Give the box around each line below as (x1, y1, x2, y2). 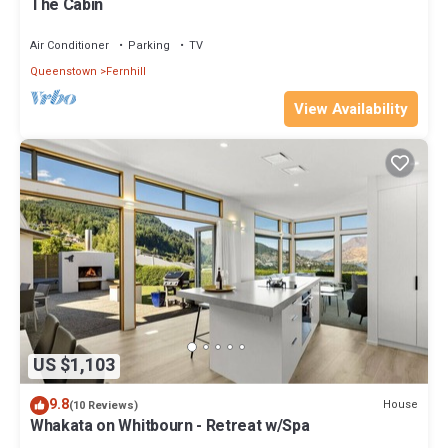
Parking (128, 37, 170, 55)
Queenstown (30, 63, 97, 81)
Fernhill (106, 63, 146, 81)
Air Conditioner (30, 37, 109, 55)
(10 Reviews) (69, 396, 138, 414)
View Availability (294, 98, 408, 121)
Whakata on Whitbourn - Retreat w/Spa (30, 413, 310, 438)
